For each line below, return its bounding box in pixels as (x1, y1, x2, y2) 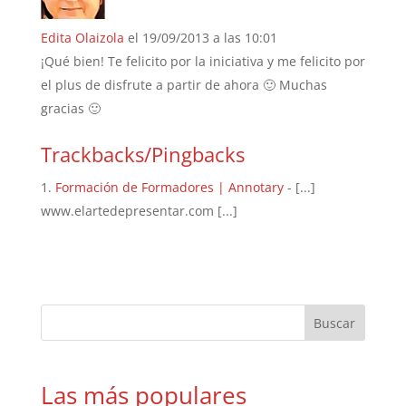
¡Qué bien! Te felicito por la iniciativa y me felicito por (40, 52, 365, 70)
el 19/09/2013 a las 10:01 (127, 28, 277, 46)
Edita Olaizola (40, 28, 124, 46)
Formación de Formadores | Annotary (54, 178, 284, 196)
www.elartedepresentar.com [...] (40, 201, 237, 219)
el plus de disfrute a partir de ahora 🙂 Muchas (40, 75, 327, 93)
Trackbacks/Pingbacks (40, 140, 245, 168)
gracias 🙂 (40, 99, 101, 117)
